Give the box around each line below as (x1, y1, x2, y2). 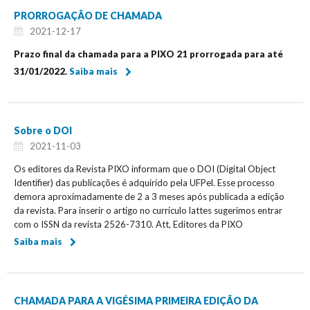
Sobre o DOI (14, 124, 72, 136)
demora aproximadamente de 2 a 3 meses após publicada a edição (14, 190, 284, 202)
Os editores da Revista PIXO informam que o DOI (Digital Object (14, 163, 275, 174)
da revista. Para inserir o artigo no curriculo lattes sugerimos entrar (14, 204, 282, 216)
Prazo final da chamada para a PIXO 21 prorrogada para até (14, 48, 283, 60)
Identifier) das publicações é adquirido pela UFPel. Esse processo (14, 176, 275, 188)
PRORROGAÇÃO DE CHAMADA (14, 9, 162, 21)
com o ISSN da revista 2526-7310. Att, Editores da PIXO (14, 218, 243, 230)
